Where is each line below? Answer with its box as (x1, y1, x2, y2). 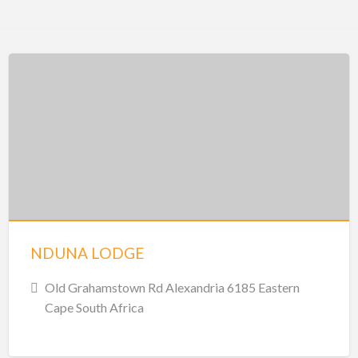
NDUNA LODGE (30, 243, 145, 262)
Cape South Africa (44, 299, 144, 315)
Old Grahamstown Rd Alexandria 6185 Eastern (44, 279, 300, 295)
